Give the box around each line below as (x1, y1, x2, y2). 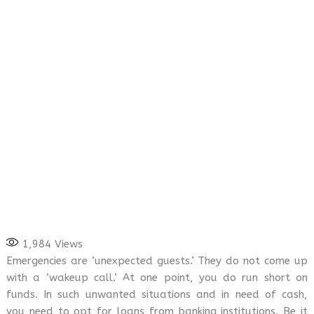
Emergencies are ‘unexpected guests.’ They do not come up (6, 254, 308, 267)
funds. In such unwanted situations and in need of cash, (6, 288, 308, 301)
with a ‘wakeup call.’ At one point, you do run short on (6, 271, 308, 284)
